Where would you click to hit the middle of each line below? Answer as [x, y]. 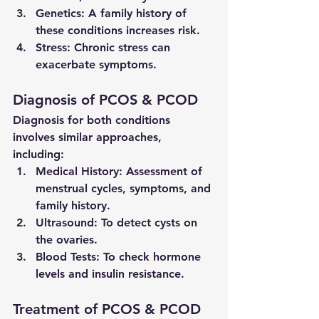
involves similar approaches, [89, 137]
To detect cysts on [149, 223]
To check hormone [152, 257]
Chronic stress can [122, 48]
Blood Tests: [68, 257]
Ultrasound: [67, 223]
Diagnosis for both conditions [93, 120]
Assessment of [164, 172]
